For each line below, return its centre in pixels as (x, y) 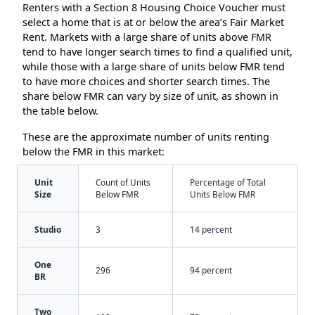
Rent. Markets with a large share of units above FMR (147, 37)
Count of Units (123, 182)
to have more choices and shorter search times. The (146, 82)
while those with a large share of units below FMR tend (154, 67)
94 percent (211, 270)
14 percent (211, 230)
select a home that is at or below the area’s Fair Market (153, 22)
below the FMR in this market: (94, 152)
